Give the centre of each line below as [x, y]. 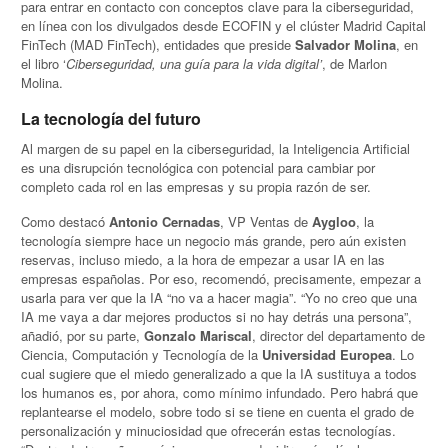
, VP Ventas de [264, 221]
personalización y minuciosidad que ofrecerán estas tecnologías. [209, 430]
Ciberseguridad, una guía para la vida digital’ [194, 63]
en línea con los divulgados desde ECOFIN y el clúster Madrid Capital [224, 25]
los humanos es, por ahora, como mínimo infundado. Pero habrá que [220, 392]
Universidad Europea [327, 354]
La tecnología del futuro [111, 119]
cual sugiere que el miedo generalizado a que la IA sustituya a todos [219, 373]
